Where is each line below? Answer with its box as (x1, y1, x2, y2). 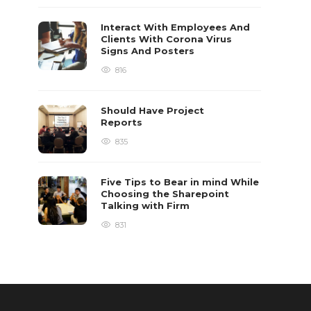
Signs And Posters (101, 45, 198, 56)
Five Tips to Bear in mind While (101, 176, 260, 187)
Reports (101, 117, 146, 128)
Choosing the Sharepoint (101, 188, 230, 199)
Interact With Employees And (101, 22, 251, 33)
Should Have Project (101, 105, 205, 116)
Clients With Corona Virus (101, 33, 233, 44)
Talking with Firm (101, 200, 193, 211)
